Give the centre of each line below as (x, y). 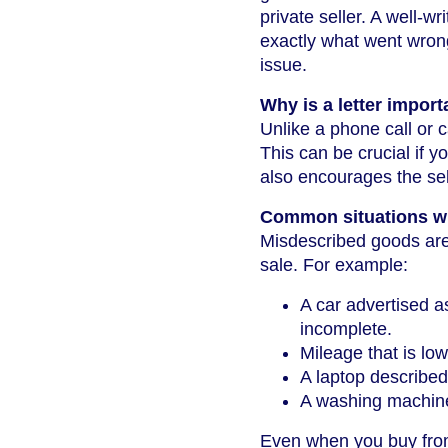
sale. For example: (334, 265)
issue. (283, 65)
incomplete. (346, 329)
